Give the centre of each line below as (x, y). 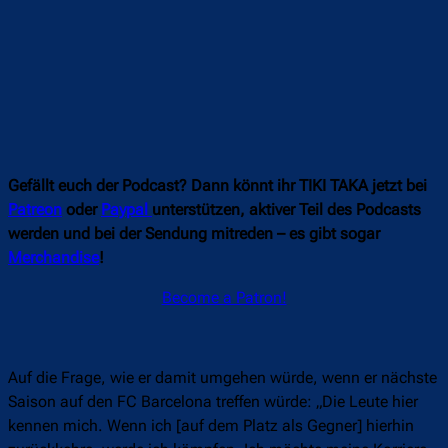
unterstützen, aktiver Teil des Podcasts (286, 210)
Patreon (35, 210)
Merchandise (53, 258)
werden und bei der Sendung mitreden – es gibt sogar (194, 234)
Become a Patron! (224, 298)
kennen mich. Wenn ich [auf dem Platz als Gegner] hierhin (211, 426)
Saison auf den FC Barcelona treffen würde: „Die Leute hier (213, 402)
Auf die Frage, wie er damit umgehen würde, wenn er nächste (222, 378)
